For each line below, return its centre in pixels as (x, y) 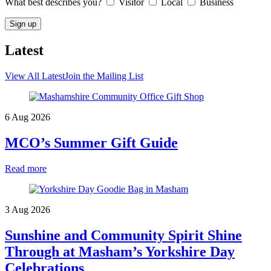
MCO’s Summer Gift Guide (91, 143)
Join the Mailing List (104, 76)
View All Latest (35, 76)
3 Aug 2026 (28, 210)
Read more (26, 169)
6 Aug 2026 (28, 117)
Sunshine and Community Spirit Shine (123, 235)
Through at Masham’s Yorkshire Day (120, 252)
